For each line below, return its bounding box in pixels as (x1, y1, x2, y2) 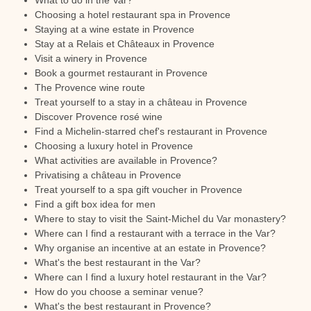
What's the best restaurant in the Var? (35, 257, 201, 268)
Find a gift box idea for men (35, 199, 155, 210)
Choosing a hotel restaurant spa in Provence (35, 9, 230, 20)
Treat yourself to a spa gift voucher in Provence (35, 184, 242, 195)
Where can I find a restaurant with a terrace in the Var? (35, 228, 276, 239)
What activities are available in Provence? (35, 155, 217, 166)
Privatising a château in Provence (35, 169, 181, 180)
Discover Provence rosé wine (35, 111, 162, 122)
